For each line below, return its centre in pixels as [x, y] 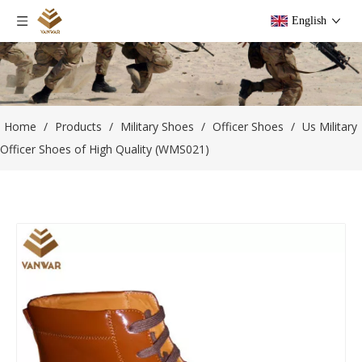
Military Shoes [157, 127]
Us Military [330, 127]
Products [78, 127]
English [309, 21]
